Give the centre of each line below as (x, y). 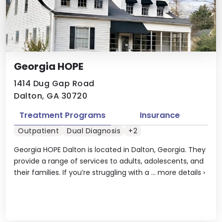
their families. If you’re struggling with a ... (86, 172)
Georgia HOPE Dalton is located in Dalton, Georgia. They (110, 150)
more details (179, 172)
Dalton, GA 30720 (51, 96)
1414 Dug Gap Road (54, 83)
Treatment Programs (62, 115)
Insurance (160, 115)
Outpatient (38, 131)
